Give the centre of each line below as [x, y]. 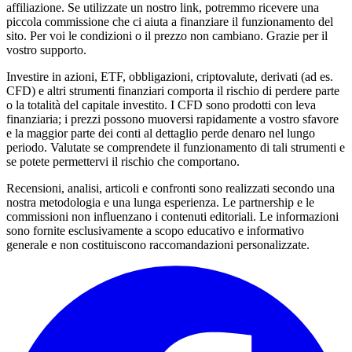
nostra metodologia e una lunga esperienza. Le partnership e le [160, 203]
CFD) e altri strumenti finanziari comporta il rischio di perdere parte [173, 91]
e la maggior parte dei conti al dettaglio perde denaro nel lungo [161, 134]
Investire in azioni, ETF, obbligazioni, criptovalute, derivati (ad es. [170, 77]
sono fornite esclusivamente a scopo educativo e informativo [155, 231]
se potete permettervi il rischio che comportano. [123, 162]
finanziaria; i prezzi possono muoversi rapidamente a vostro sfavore [172, 119]
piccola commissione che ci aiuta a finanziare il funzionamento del [170, 22]
